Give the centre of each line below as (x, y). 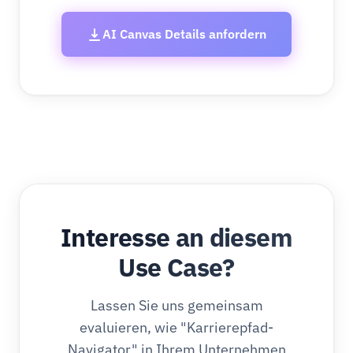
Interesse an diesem (176, 237)
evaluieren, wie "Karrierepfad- (176, 327)
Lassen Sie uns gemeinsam (176, 305)
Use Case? (176, 267)
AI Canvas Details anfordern (184, 34)
